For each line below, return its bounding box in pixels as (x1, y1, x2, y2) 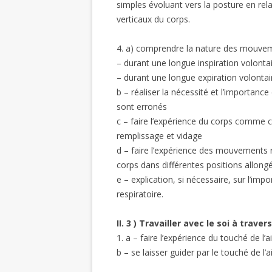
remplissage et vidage (117, 130, 202, 141)
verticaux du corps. (117, 13, 190, 25)
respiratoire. (117, 188, 163, 200)
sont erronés (117, 101, 167, 112)
